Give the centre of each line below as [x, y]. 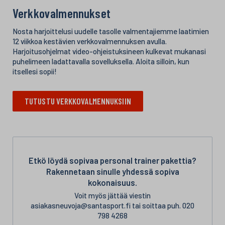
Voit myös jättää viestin [113, 195]
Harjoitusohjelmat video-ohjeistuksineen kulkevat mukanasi [109, 51]
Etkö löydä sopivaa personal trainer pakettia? [113, 160]
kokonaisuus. [113, 182]
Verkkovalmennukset [62, 13]
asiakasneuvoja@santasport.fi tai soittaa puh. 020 [113, 205]
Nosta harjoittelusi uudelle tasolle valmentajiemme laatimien [111, 31]
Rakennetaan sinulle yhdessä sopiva [113, 171]
